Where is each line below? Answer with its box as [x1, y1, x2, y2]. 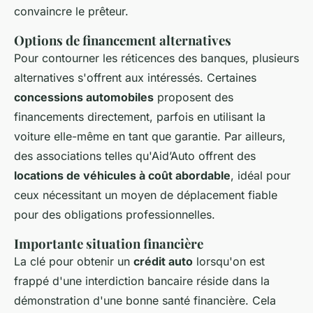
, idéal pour [231, 168, 291, 183]
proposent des [154, 90, 233, 105]
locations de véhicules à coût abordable [14, 168, 231, 183]
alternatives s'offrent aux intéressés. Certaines [14, 71, 256, 85]
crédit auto [133, 254, 193, 269]
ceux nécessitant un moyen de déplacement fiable [14, 188, 277, 203]
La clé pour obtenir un [14, 254, 133, 269]
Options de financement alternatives [14, 31, 231, 50]
